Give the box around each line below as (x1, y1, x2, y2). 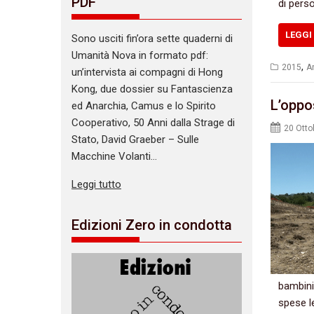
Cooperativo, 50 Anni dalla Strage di (71, 116, 235, 129)
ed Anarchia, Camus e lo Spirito (71, 99, 216, 112)
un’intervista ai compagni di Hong (71, 65, 223, 78)
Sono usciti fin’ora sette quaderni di (71, 32, 233, 45)
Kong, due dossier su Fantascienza (71, 82, 233, 95)
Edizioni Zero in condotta (71, 217, 232, 234)
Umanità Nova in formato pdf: (71, 48, 208, 62)
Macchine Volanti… (71, 149, 157, 163)
